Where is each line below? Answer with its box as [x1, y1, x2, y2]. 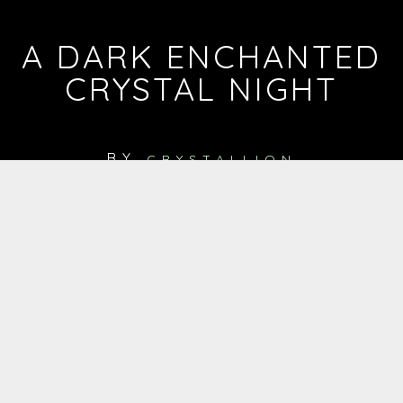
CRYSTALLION [146, 151, 297, 168]
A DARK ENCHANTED [22, 36, 381, 77]
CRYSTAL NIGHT [65, 68, 338, 110]
